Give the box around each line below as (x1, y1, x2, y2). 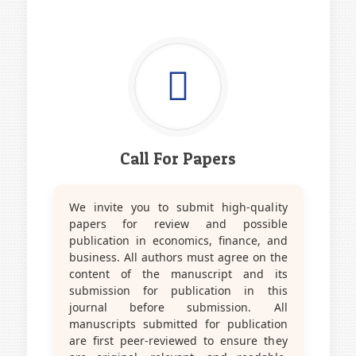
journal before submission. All (68, 299, 288, 315)
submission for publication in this (68, 282, 288, 298)
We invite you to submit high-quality (68, 199, 288, 215)
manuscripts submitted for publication (68, 315, 288, 331)
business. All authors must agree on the (68, 249, 288, 265)
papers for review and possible (68, 215, 288, 231)
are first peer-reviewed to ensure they (68, 332, 288, 348)
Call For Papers (120, 148, 236, 168)
